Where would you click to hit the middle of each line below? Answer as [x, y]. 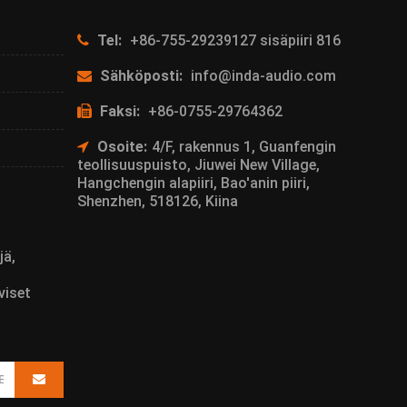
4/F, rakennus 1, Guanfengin [243, 146]
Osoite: [122, 146]
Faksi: [119, 111]
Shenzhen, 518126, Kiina [157, 201]
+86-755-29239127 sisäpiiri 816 [235, 40]
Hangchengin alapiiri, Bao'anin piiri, [193, 183]
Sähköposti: [141, 75]
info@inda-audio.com [263, 75]
